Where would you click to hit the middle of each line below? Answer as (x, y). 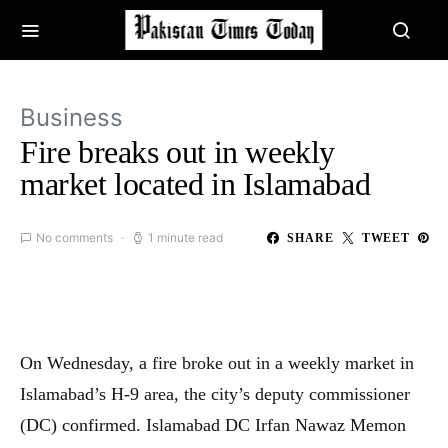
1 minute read (185, 237)
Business (71, 117)
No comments (74, 237)
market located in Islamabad (195, 184)
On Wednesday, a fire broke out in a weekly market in (217, 363)
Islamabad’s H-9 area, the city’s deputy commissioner (215, 394)
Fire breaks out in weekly (178, 152)
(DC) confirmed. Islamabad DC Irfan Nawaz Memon (213, 425)
